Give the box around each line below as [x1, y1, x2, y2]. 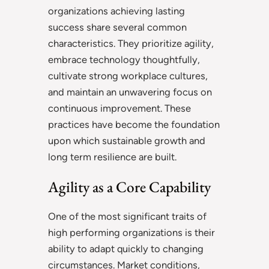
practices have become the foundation [48, 118, 220, 131]
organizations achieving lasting [48, 5, 185, 17]
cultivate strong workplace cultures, [48, 70, 208, 82]
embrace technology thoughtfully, [48, 53, 200, 66]
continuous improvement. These [48, 102, 191, 115]
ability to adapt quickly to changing [48, 243, 204, 255]
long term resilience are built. [48, 151, 177, 163]
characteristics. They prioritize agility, [48, 37, 214, 50]
